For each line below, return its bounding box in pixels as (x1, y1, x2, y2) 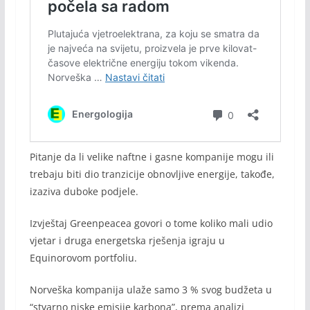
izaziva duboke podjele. (29, 184, 141, 198)
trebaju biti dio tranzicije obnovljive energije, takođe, (29, 167, 275, 181)
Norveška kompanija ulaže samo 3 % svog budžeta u (29, 282, 272, 296)
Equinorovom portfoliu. (29, 250, 137, 264)
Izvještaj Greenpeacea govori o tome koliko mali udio (29, 216, 273, 230)
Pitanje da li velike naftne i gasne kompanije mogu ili (29, 149, 274, 163)
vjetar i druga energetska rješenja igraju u (29, 233, 225, 247)
